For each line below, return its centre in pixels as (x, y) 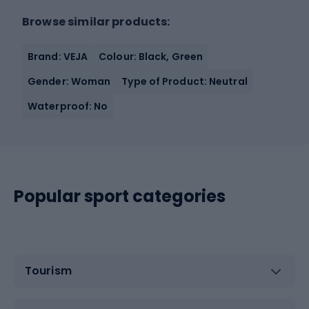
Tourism (48, 271)
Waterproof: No (68, 106)
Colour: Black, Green (151, 56)
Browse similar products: (96, 21)
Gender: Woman (69, 81)
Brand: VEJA (58, 56)
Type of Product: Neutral (185, 81)
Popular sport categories (120, 196)
